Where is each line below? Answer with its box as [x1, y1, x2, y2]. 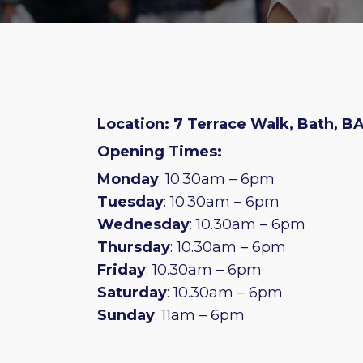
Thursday [97, 238, 170, 257]
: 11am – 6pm [155, 306, 245, 325]
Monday [97, 170, 159, 189]
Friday [97, 261, 146, 280]
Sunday [97, 306, 155, 325]
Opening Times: [97, 143, 222, 161]
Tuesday [97, 193, 164, 211]
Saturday [97, 284, 167, 302]
